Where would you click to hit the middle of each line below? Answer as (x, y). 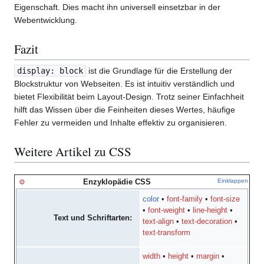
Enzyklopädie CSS (117, 181)
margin (208, 257)
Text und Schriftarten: (93, 218)
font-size (225, 199)
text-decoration (207, 222)
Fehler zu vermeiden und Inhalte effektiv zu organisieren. (121, 122)
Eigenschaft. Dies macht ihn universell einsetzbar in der (117, 7)
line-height (210, 211)
